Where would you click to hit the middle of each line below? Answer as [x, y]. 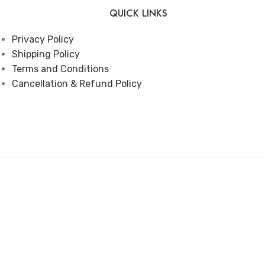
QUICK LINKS [138, 14]
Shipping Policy [46, 54]
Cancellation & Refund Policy [77, 84]
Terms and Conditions [60, 69]
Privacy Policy [43, 40]
